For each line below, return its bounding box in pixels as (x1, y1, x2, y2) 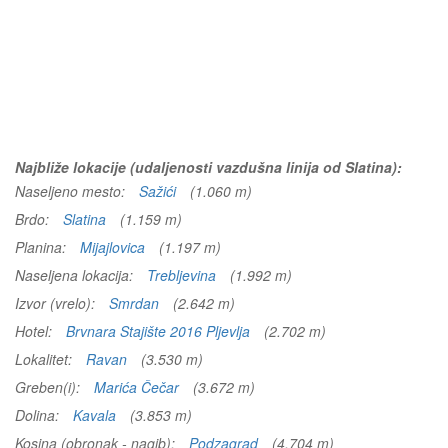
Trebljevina (147, 265, 216, 285)
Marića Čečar (94, 377, 179, 397)
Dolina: (15, 405, 63, 425)
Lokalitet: (15, 349, 76, 369)
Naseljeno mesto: (15, 181, 129, 201)
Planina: (15, 237, 70, 257)
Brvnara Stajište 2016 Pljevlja (66, 321, 250, 341)
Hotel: (15, 321, 56, 341)
